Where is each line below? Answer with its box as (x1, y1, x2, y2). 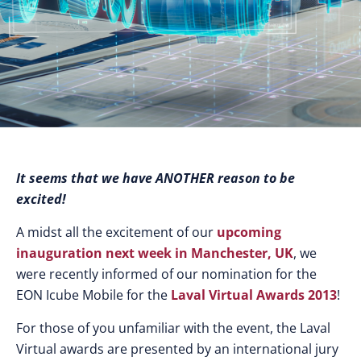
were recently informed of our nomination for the (16, 265, 317, 283)
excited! (16, 190, 66, 208)
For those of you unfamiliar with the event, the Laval (16, 319, 330, 337)
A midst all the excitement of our (16, 223, 217, 241)
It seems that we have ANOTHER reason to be (16, 169, 295, 187)
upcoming (217, 223, 281, 241)
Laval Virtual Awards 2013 (171, 286, 337, 304)
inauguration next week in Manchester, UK (16, 244, 293, 262)
